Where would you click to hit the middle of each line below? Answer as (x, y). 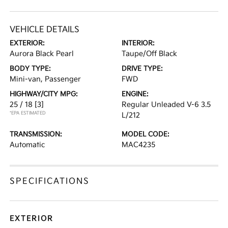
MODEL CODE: (146, 134)
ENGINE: (135, 94)
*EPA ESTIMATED (28, 113)
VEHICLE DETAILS (45, 30)
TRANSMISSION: (36, 134)
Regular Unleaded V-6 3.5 (166, 105)
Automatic (27, 145)
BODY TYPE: (31, 69)
